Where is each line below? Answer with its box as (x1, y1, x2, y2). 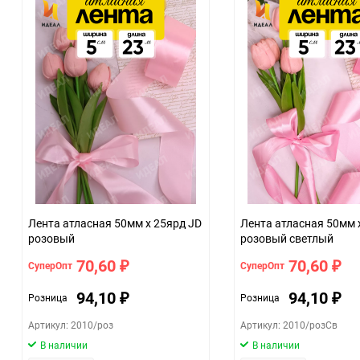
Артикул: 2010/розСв (240, 317, 337, 331)
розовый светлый (240, 230, 333, 246)
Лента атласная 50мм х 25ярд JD (28, 215, 202, 231)
